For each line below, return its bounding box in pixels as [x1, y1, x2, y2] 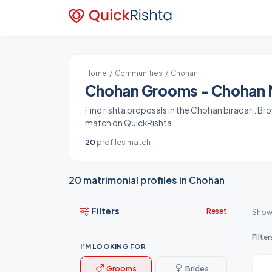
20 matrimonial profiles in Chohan [69, 174, 225, 186]
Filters [91, 205, 120, 216]
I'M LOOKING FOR [80, 242, 146, 251]
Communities [115, 69, 163, 78]
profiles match [95, 137, 151, 147]
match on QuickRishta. [85, 118, 175, 128]
